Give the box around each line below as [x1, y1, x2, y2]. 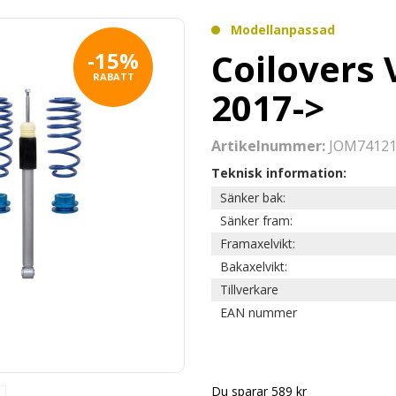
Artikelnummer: [211, 136, 329, 156]
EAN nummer [220, 304, 297, 321]
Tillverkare [220, 281, 278, 298]
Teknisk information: [211, 164, 346, 181]
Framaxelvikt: [220, 235, 299, 252]
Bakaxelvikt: [220, 258, 291, 275]
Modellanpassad [231, 21, 335, 38]
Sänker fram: [220, 212, 296, 229]
